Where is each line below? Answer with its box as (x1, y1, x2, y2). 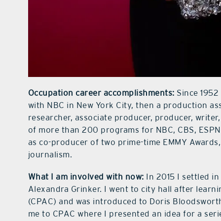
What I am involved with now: (28, 172, 144, 182)
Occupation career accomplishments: (28, 88, 177, 98)
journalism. (28, 149, 73, 160)
